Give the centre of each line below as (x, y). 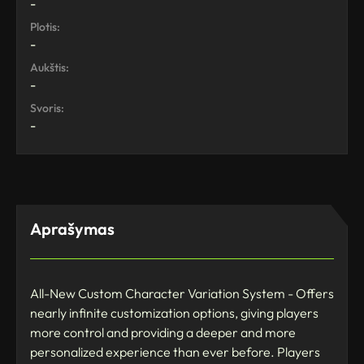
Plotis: (45, 27)
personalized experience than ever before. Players (175, 352)
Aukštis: (50, 68)
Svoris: (47, 108)
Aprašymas (72, 229)
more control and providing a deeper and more (163, 333)
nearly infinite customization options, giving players (174, 313)
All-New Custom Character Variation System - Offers (182, 294)
